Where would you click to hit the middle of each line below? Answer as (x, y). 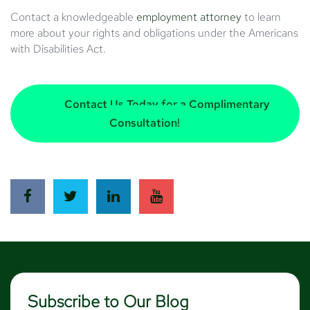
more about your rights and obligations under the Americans (154, 33)
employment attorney (189, 17)
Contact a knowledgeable (73, 17)
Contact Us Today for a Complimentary (165, 104)
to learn (261, 17)
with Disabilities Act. (58, 48)
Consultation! (145, 122)
